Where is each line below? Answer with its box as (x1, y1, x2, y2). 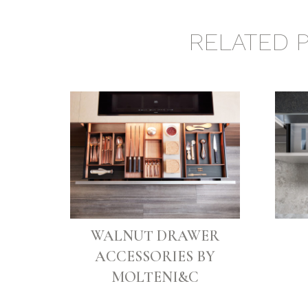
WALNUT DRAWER (90, 227, 219, 245)
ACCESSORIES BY (94, 247, 215, 266)
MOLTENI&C (111, 268, 199, 287)
